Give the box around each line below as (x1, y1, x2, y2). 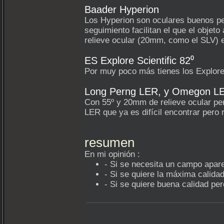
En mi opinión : (84, 149, 140, 159)
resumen (84, 135, 134, 149)
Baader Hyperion (84, 4, 159, 15)
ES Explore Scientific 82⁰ (84, 55, 194, 66)
